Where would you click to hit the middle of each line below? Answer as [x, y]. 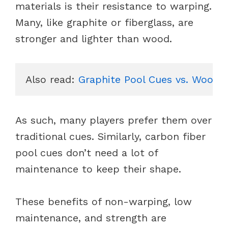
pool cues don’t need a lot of [87, 152]
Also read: [52, 79]
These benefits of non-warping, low [104, 201]
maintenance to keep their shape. [100, 169]
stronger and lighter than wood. [95, 38]
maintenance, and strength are [91, 218]
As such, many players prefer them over [113, 120]
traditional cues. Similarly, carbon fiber [110, 136]
